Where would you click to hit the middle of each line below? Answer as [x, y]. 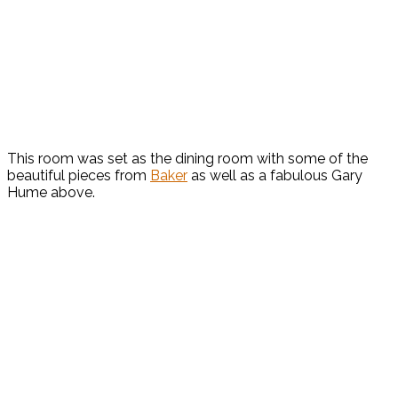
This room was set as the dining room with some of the [187, 159]
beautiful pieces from [79, 176]
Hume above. [51, 193]
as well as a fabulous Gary [275, 176]
